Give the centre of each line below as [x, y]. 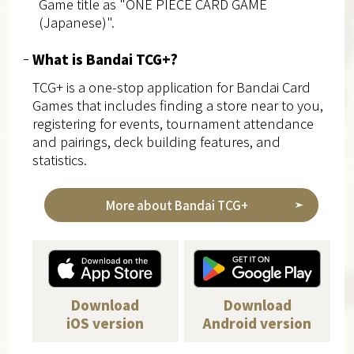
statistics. [59, 159]
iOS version [105, 324]
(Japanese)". [76, 22]
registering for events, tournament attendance [173, 123]
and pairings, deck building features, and [156, 141]
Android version [258, 324]
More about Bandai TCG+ [177, 205]
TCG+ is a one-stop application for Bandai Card [171, 87]
